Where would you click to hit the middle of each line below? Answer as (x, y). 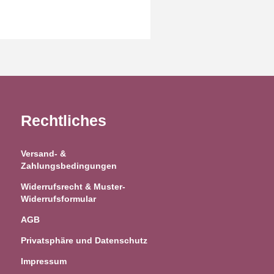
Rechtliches (63, 121)
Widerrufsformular (58, 199)
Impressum (43, 261)
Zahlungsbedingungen (68, 166)
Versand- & (43, 154)
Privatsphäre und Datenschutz (84, 241)
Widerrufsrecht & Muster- (73, 187)
